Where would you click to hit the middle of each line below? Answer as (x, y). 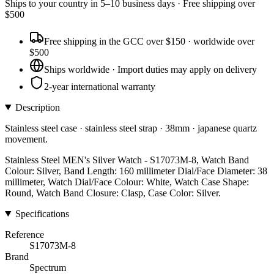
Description (37, 107)
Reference (24, 234)
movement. (26, 139)
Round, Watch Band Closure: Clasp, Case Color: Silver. (113, 193)
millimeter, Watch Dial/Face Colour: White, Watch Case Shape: (127, 182)
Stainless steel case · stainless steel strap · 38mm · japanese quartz (131, 128)
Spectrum (48, 267)
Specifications (42, 213)
